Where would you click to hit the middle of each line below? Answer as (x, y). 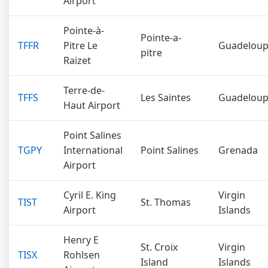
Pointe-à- (84, 31)
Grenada (238, 150)
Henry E (81, 240)
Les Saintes (166, 98)
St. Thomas (166, 202)
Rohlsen (82, 255)
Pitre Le (80, 45)
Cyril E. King (90, 195)
